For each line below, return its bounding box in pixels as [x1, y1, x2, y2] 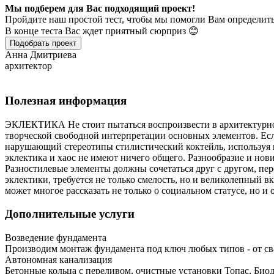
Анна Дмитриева [5, 50, 76, 61]
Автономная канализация [5, 254, 112, 265]
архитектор [5, 61, 52, 72]
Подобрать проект [10, 39, 76, 48]
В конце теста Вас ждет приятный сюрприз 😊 [5, 26, 199, 37]
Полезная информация [5, 94, 127, 107]
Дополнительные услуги [5, 207, 135, 221]
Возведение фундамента [5, 232, 106, 243]
